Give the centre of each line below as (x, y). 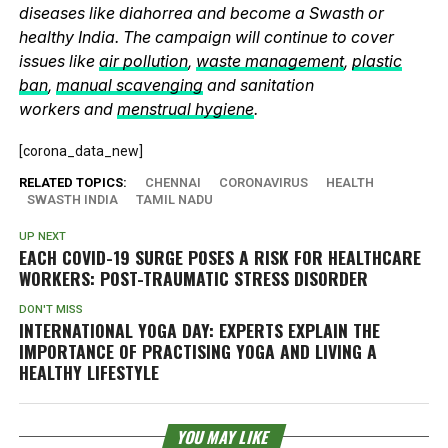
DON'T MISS (50, 309)
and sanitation (258, 84)
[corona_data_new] (80, 150)
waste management (269, 60)
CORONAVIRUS (263, 182)
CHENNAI (172, 182)
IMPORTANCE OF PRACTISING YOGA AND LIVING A (197, 350)
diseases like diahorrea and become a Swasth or (201, 12)
